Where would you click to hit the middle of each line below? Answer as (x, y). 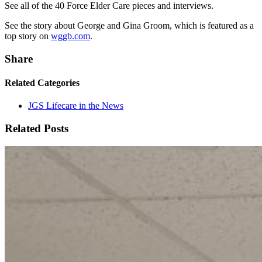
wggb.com (70, 36)
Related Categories (42, 83)
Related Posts (37, 129)
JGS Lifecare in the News (76, 106)
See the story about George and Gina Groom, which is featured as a (129, 26)
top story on (28, 36)
